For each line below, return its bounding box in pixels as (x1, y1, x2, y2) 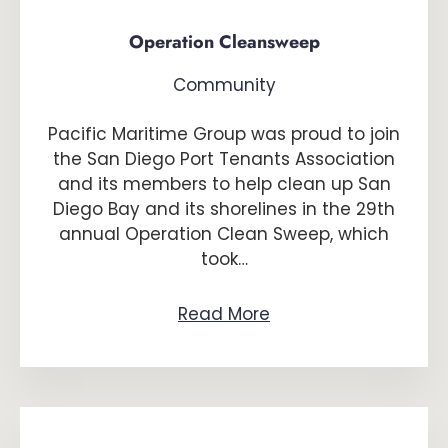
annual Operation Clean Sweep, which (59, 222, 389, 246)
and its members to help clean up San (57, 172, 391, 196)
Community (172, 73, 276, 97)
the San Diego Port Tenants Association (53, 147, 395, 171)
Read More (178, 302, 270, 326)
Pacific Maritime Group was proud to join (48, 122, 400, 146)
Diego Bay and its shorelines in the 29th (53, 197, 395, 221)
